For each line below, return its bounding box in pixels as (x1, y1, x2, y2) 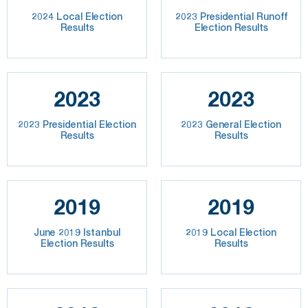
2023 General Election (181, 118, 281, 131)
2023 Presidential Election (18, 118, 136, 131)
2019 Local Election (186, 226, 276, 239)
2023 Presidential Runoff (175, 10, 287, 23)
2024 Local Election (32, 10, 122, 23)
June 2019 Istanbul (34, 226, 120, 239)
